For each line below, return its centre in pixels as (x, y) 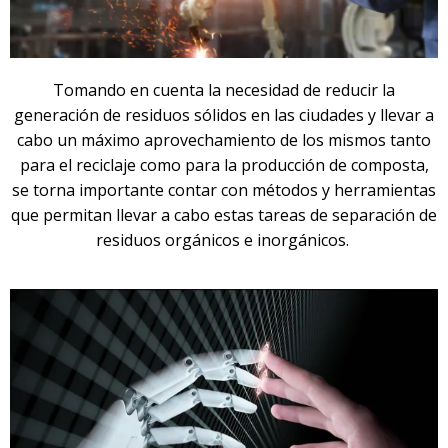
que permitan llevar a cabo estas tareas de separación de (224, 214)
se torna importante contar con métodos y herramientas (224, 189)
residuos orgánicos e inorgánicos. (224, 239)
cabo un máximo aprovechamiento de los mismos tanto (224, 139)
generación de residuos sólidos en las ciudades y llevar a (224, 114)
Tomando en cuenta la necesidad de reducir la (224, 89)
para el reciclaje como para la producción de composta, (224, 164)
